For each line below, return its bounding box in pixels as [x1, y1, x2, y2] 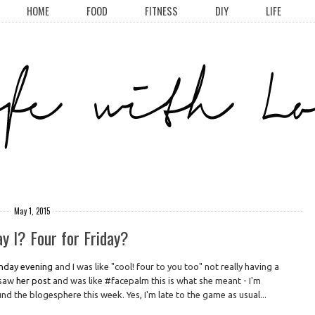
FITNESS [145, 4, 178, 18]
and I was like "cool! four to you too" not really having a [53, 262, 280, 272]
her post [16, 276, 53, 286]
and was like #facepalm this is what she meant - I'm [53, 276, 262, 286]
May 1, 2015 [13, 205, 50, 217]
